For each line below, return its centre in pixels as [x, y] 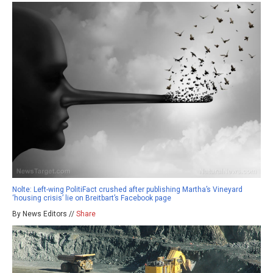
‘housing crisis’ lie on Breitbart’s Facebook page [92, 198]
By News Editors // [44, 214]
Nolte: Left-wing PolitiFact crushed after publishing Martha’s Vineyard [127, 190]
